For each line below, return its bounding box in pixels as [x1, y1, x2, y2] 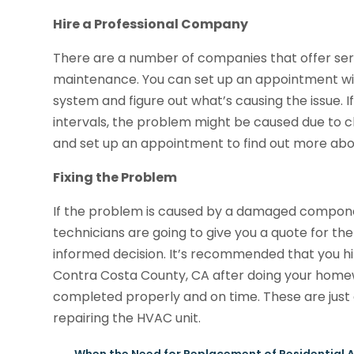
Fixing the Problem [53, 168, 178, 187]
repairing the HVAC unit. [53, 309, 201, 328]
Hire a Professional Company [53, 15, 249, 34]
